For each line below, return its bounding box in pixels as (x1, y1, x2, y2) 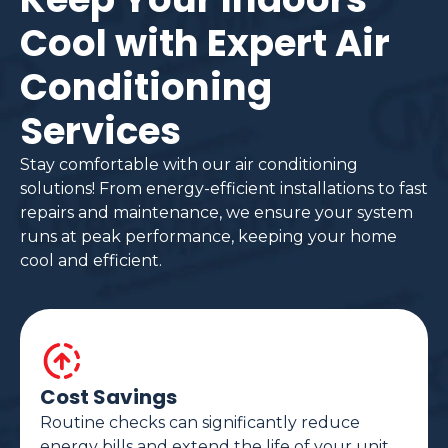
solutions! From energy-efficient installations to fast (20, 179, 428, 199)
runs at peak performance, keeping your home (20, 227, 397, 247)
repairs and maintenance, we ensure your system (20, 203, 413, 223)
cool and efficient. (20, 251, 162, 271)
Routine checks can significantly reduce (40, 413, 360, 433)
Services (20, 105, 181, 158)
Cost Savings (40, 383, 177, 412)
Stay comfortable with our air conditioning (20, 155, 358, 175)
